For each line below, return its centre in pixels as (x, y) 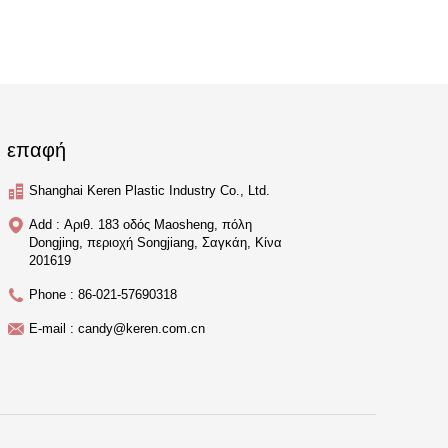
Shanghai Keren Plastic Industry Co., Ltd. (149, 191)
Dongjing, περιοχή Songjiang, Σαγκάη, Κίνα (155, 243)
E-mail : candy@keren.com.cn (117, 329)
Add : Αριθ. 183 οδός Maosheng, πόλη (140, 225)
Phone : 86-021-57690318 (103, 295)
